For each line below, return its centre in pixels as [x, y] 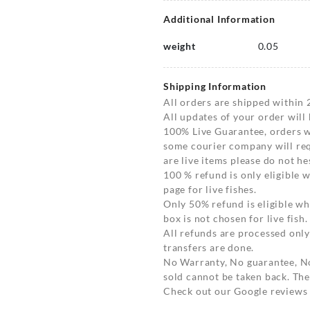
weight [180, 46]
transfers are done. [209, 247]
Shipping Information [215, 86]
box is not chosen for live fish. [236, 218]
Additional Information [219, 19]
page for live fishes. [210, 189]
